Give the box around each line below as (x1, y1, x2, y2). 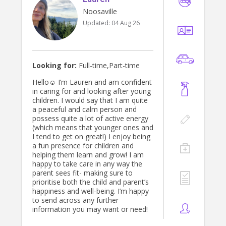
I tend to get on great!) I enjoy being (32, 132, 108, 142)
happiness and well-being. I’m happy (32, 186, 118, 196)
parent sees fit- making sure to (32, 168, 133, 178)
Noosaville (83, 7, 117, 17)
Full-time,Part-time (77, 61, 140, 71)
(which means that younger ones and (32, 123, 153, 133)
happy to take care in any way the (32, 159, 142, 169)
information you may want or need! (32, 204, 148, 214)
